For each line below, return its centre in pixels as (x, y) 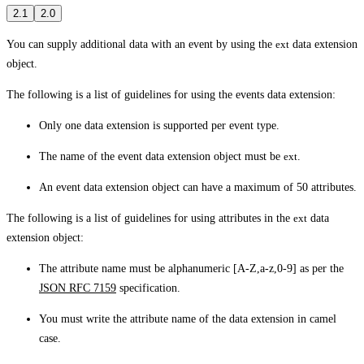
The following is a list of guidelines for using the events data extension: (171, 94)
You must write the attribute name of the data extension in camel (188, 318)
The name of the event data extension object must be (161, 156)
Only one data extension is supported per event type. (159, 125)
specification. (148, 288)
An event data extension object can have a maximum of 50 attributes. (198, 187)
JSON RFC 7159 (78, 288)
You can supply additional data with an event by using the (141, 44)
